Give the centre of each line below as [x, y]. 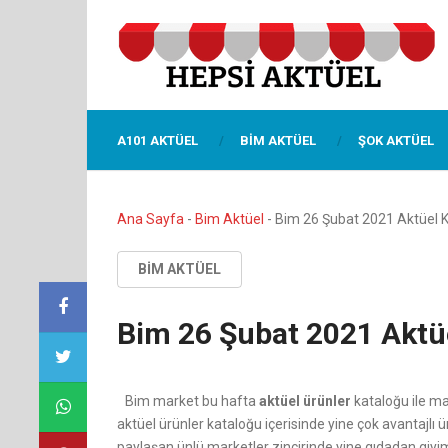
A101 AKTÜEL [157, 140]
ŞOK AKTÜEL [396, 140]
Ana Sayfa [150, 219]
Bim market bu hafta [192, 401]
